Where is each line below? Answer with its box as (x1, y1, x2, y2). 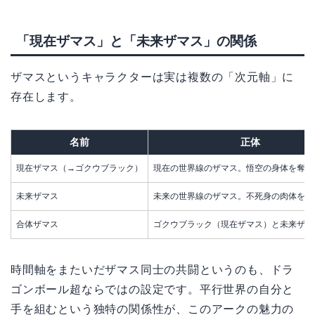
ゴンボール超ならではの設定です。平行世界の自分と (11, 283, 295, 296)
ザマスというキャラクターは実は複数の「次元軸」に (11, 71, 295, 84)
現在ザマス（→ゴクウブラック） (16, 163, 143, 174)
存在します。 (11, 91, 82, 103)
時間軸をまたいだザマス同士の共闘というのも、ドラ (11, 264, 295, 276)
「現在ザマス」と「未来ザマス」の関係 (16, 34, 257, 49)
